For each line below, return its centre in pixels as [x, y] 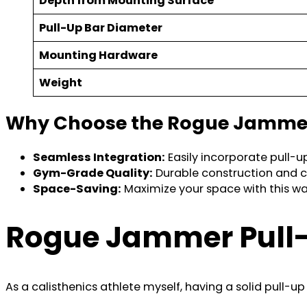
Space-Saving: [77, 189]
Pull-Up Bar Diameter [101, 28]
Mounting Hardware [99, 56]
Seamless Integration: [99, 158]
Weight [61, 83]
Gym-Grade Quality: [93, 173]
